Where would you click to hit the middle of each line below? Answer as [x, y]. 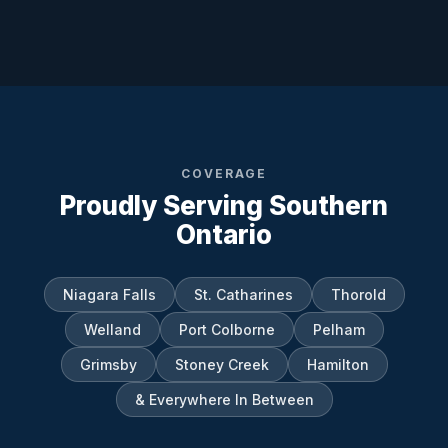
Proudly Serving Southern [224, 205]
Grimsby [108, 364]
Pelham [338, 329]
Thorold [358, 294]
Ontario [224, 234]
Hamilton [337, 364]
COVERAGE [224, 173]
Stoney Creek [221, 364]
